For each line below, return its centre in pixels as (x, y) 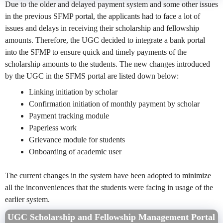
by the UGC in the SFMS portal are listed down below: (92, 76)
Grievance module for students (77, 140)
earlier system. (27, 200)
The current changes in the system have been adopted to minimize (108, 176)
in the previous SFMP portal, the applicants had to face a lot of (103, 16)
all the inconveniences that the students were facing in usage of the (109, 188)
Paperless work (53, 128)
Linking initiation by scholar (73, 92)
